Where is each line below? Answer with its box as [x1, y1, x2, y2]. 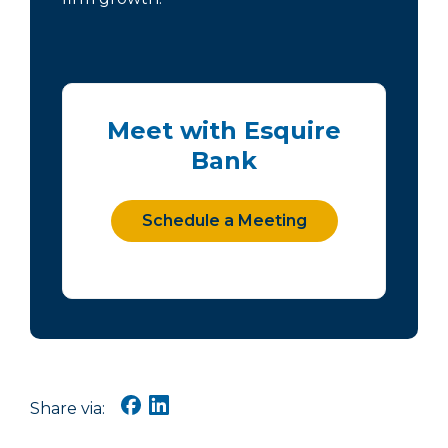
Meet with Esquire [107, 116, 341, 146]
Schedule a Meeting [141, 211, 307, 231]
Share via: [30, 398, 105, 418]
